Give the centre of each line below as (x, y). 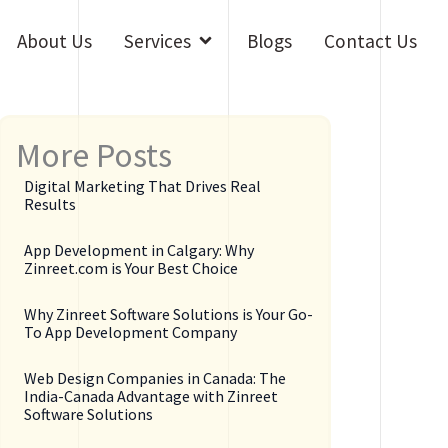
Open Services (242, 33)
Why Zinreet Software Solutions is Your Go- (169, 314)
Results (50, 204)
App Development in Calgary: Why (139, 250)
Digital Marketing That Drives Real (143, 186)
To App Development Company (131, 332)
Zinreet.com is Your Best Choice (131, 268)
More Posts (94, 155)
